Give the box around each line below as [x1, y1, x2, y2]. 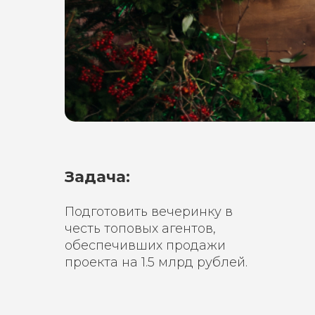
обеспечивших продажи [65, 238, 226, 253]
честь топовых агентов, [65, 221, 216, 236]
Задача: [65, 167, 130, 186]
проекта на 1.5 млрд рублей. [65, 255, 247, 270]
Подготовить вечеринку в [65, 204, 233, 219]
